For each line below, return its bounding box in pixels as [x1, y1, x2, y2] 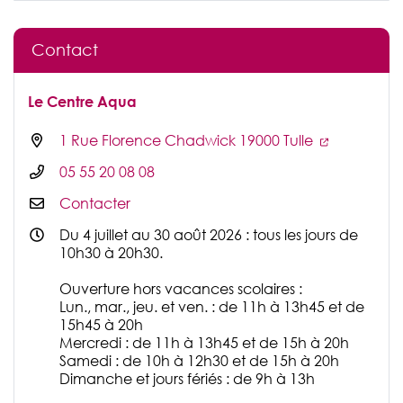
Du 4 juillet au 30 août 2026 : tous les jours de [59, 226, 358, 245]
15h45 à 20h [59, 316, 143, 335]
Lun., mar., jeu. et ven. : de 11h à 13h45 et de [59, 298, 364, 317]
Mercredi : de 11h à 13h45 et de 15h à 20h [59, 334, 349, 353]
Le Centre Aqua [28, 93, 137, 112]
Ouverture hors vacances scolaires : [59, 280, 302, 299]
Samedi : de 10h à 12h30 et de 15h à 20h [59, 352, 339, 371]
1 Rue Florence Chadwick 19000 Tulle [59, 131, 317, 150]
